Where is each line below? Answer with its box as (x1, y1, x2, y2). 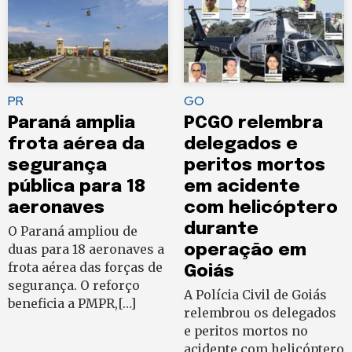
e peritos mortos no (184, 323, 308, 339)
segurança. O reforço (8, 277, 140, 294)
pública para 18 (8, 178, 145, 196)
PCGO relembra (184, 114, 323, 133)
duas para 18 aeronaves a (8, 241, 164, 258)
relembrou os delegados (184, 305, 336, 321)
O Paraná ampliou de (8, 223, 137, 240)
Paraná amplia (8, 114, 135, 133)
